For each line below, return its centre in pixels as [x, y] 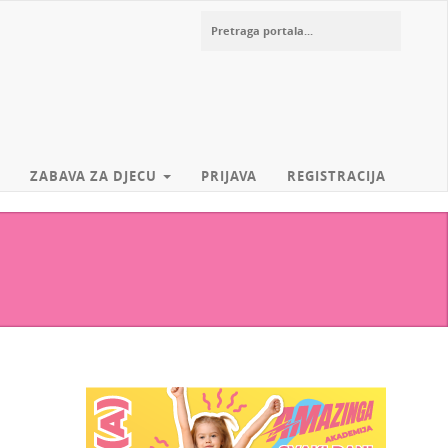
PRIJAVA [229, 176]
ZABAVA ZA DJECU [95, 176]
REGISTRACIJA [336, 176]
